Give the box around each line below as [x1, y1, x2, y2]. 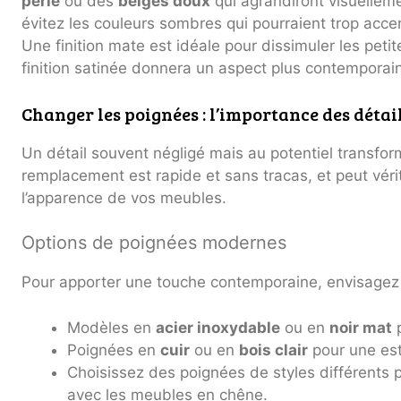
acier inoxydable [156, 318, 280, 337]
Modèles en [67, 318, 156, 337]
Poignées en [67, 340, 160, 359]
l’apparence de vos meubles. [21, 188, 226, 207]
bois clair [239, 340, 308, 359]
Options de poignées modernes [21, 232, 286, 254]
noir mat [329, 318, 392, 337]
